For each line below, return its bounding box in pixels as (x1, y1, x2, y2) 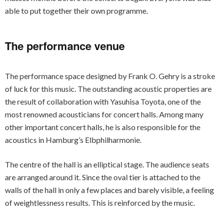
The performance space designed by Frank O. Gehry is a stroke (5, 71, 215, 81)
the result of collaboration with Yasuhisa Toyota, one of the (5, 97, 201, 106)
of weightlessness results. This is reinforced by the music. (5, 198, 195, 207)
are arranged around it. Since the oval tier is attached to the (5, 172, 200, 182)
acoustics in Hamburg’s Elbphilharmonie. (5, 135, 141, 144)
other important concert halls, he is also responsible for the (5, 122, 200, 132)
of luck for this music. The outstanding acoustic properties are (5, 84, 212, 93)
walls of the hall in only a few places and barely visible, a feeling (5, 185, 214, 194)
